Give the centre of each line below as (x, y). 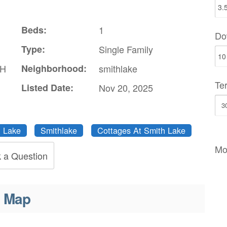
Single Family (126, 49)
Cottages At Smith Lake (141, 130)
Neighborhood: (54, 69)
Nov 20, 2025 (126, 88)
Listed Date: (48, 88)
